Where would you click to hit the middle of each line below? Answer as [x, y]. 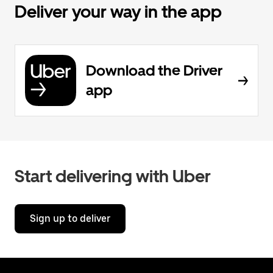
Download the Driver [154, 70]
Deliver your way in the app [118, 12]
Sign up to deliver [70, 218]
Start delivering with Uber [113, 176]
